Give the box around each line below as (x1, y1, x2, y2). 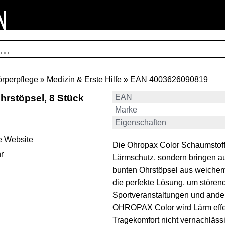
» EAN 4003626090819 (122, 75, 208, 84)
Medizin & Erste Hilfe (47, 75, 122, 84)
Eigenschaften (115, 118, 166, 127)
